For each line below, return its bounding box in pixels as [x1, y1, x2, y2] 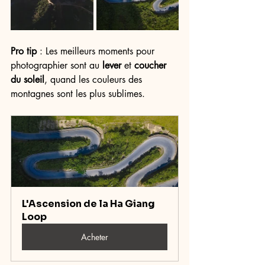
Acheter [81, 231, 108, 243]
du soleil [11, 73, 44, 86]
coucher [134, 59, 169, 72]
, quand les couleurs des [44, 73, 145, 86]
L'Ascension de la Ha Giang [22, 198, 157, 210]
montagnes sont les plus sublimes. [11, 88, 145, 100]
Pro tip [11, 45, 37, 57]
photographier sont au [11, 59, 102, 72]
